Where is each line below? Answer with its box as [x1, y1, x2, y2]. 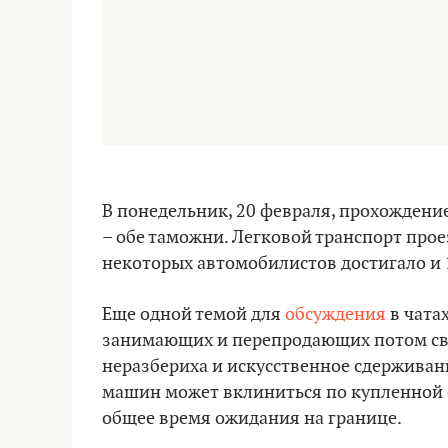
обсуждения [285, 304, 386, 325]
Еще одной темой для [102, 304, 285, 325]
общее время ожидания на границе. [102, 408, 402, 429]
